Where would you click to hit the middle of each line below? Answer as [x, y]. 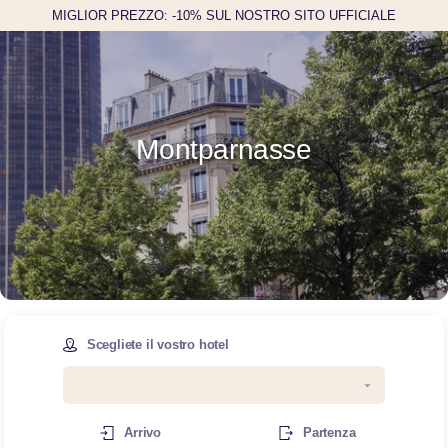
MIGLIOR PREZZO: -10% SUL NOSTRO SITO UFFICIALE [224, 15]
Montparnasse [224, 149]
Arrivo [142, 432]
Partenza [329, 432]
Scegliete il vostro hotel [157, 344]
